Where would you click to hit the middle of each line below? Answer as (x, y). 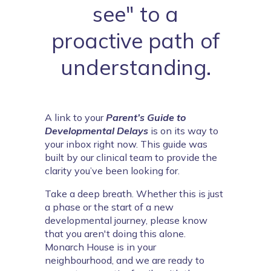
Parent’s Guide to (146, 117)
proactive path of (135, 41)
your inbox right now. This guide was (126, 144)
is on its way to (183, 131)
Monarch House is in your (100, 247)
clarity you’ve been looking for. (112, 171)
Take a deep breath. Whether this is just (134, 194)
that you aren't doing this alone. (115, 233)
